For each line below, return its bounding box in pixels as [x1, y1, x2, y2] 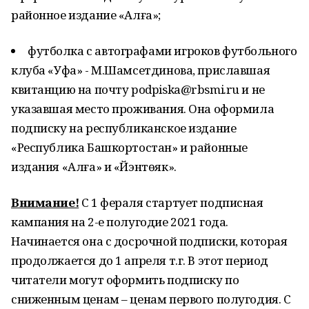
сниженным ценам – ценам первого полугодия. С [11, 291, 291, 307]
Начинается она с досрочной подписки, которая [11, 233, 288, 249]
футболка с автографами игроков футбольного [28, 43, 297, 59]
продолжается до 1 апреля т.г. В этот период [11, 252, 268, 268]
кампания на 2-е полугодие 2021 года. [11, 214, 228, 230]
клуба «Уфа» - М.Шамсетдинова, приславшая [11, 62, 270, 78]
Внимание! [11, 195, 79, 210]
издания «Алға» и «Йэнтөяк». [11, 159, 177, 175]
